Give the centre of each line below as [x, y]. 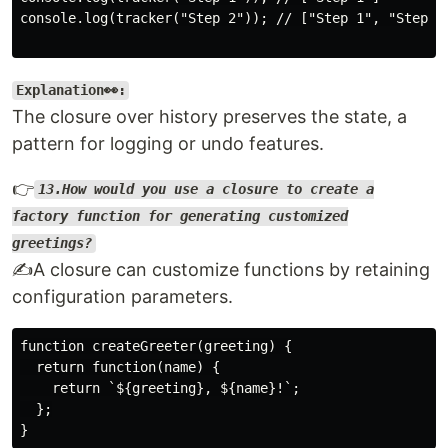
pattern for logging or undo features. [168, 143]
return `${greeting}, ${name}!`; [160, 387]
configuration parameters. [122, 296]
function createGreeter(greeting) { [156, 345]
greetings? [52, 243]
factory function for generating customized [180, 216]
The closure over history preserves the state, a [209, 116]
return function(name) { [120, 366]
